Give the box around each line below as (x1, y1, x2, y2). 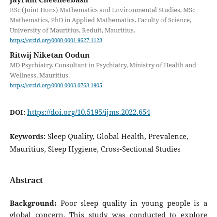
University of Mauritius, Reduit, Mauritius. (9, 26, 135, 35)
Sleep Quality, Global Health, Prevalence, (47, 131, 188, 141)
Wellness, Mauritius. (9, 71, 70, 80)
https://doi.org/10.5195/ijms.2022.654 (27, 107, 150, 117)
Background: (9, 198, 57, 208)
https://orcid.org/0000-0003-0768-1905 (9, 82, 102, 89)
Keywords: (9, 131, 47, 141)
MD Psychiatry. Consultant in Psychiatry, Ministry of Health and (9, 61, 196, 70)
